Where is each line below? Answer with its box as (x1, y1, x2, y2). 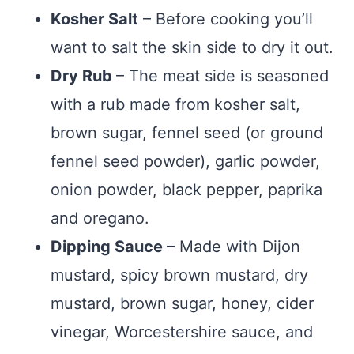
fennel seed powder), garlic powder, (51, 151, 320, 171)
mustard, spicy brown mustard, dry (51, 265, 308, 284)
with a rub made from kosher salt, (51, 94, 300, 114)
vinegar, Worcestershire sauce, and (51, 322, 313, 341)
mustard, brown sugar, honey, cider (51, 293, 314, 313)
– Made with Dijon (167, 236, 300, 256)
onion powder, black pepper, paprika (51, 179, 322, 199)
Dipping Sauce (51, 236, 167, 256)
